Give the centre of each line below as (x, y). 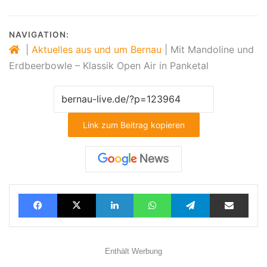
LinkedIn (151, 193)
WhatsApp (192, 193)
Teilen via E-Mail (257, 193)
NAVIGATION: (39, 34)
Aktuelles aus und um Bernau (97, 49)
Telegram (229, 193)
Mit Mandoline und (212, 49)
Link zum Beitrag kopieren (133, 125)
